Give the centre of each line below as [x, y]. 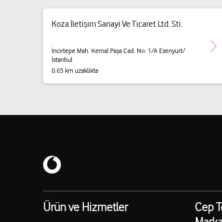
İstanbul [62, 59]
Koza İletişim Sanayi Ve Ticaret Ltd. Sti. [117, 24]
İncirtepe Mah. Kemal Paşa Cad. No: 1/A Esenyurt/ [118, 50]
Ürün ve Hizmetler [85, 207]
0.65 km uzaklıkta [75, 70]
